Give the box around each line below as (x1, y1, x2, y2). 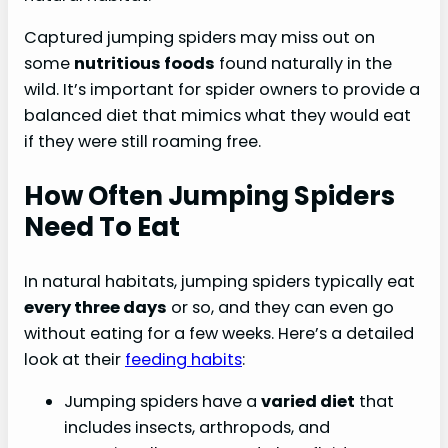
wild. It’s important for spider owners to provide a (24, 77, 420, 101)
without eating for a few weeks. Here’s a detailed (24, 321, 414, 345)
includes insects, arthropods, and (64, 415, 330, 439)
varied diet (261, 389, 355, 413)
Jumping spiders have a (64, 389, 261, 413)
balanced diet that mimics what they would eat (24, 103, 411, 127)
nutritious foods (74, 51, 215, 75)
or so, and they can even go (167, 295, 394, 319)
